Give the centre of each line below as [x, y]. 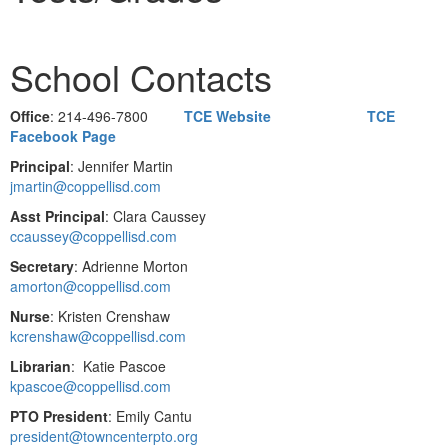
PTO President [59, 415]
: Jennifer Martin [121, 165]
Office [30, 115]
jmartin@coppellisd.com [85, 185]
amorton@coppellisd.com [90, 285]
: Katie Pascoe [118, 365]
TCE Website [227, 115]
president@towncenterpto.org [104, 435]
